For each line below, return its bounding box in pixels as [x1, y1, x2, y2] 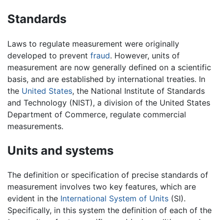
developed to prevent [7, 50, 90, 60]
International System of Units [60, 193, 168, 204]
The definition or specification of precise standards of [7, 170, 208, 180]
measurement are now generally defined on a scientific [7, 62, 211, 72]
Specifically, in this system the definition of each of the [7, 205, 212, 216]
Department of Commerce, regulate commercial [7, 109, 186, 119]
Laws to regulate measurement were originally [7, 38, 179, 49]
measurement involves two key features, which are [7, 182, 196, 192]
